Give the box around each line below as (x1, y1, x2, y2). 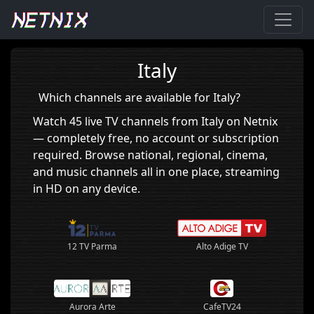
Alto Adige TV (196, 240, 248, 252)
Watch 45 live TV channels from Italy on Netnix (33, 114, 278, 129)
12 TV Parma (67, 240, 117, 252)
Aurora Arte (69, 301, 116, 313)
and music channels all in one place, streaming (33, 164, 280, 179)
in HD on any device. (33, 181, 140, 196)
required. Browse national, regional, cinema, (33, 147, 268, 163)
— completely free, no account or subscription (33, 130, 279, 146)
